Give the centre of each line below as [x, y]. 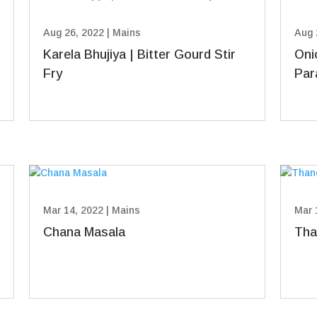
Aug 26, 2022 [74, 33]
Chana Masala [85, 232]
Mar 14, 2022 [74, 211]
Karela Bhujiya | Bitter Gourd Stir [140, 55]
